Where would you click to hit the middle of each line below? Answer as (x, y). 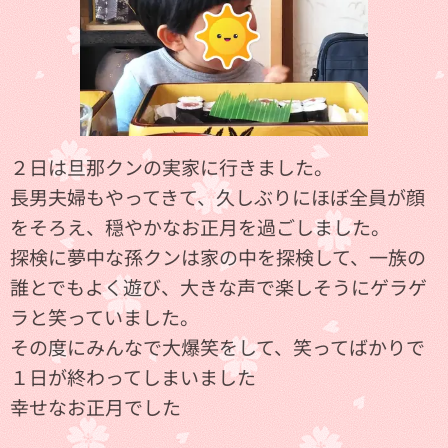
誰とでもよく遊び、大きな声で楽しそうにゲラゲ (218, 286)
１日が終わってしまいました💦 (145, 376)
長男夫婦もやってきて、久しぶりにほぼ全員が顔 (217, 196)
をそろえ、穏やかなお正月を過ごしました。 (200, 226)
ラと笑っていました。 (104, 316)
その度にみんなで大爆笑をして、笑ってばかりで (217, 346)
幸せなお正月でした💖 (107, 406)
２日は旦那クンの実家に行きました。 (171, 166)
